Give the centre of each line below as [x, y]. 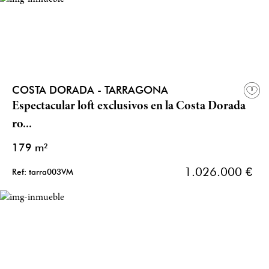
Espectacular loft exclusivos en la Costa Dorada [129, 107]
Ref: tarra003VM [43, 172]
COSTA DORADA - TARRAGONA [90, 90]
